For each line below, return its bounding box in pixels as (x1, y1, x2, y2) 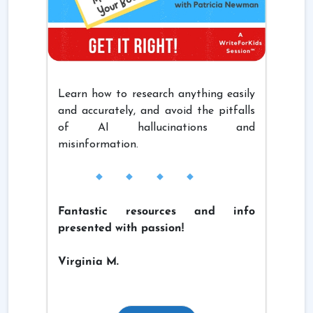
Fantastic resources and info (58, 206, 255, 218)
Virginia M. (58, 256, 119, 268)
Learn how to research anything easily (58, 89, 255, 101)
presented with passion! (58, 223, 184, 235)
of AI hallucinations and (58, 122, 255, 134)
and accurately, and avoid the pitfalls (58, 105, 255, 117)
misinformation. (58, 139, 138, 151)
